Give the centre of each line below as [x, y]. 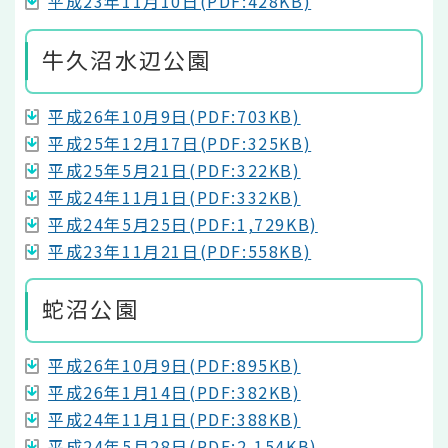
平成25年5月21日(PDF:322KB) [174, 169]
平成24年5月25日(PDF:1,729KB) [183, 223]
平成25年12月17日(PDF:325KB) [180, 142]
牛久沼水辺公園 [127, 58]
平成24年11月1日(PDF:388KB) [174, 419]
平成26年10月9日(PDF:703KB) [174, 115]
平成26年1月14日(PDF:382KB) [174, 392]
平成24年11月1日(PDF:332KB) [174, 196]
